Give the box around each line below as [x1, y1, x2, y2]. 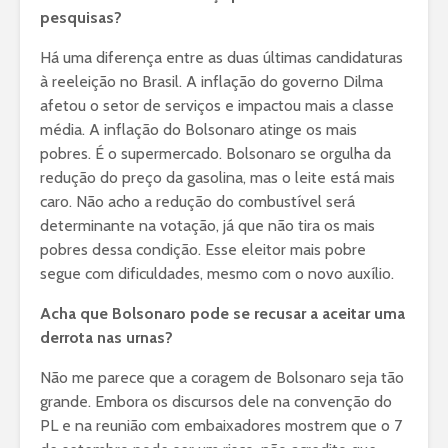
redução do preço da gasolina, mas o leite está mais [40, 168, 395, 188]
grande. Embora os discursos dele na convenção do [40, 392, 392, 412]
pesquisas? [40, 8, 122, 28]
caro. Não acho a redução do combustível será [40, 192, 355, 212]
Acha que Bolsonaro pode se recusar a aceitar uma [40, 304, 405, 324]
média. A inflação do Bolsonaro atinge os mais [40, 120, 357, 140]
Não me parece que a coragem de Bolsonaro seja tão [40, 368, 404, 388]
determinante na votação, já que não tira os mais [40, 216, 375, 236]
